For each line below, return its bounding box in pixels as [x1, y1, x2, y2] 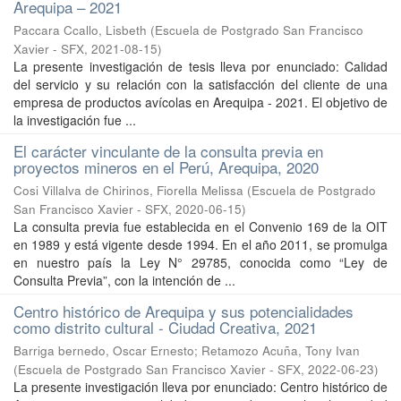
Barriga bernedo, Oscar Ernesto [13, 342, 194, 359]
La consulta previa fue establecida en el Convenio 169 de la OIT [13, 218, 388, 235]
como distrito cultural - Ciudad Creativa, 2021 [13, 316, 317, 338]
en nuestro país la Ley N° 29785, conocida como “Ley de [13, 253, 388, 271]
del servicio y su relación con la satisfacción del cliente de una [13, 75, 388, 93]
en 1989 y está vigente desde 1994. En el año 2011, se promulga [13, 235, 388, 253]
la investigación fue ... [13, 111, 136, 129]
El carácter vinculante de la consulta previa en [13, 140, 323, 162]
